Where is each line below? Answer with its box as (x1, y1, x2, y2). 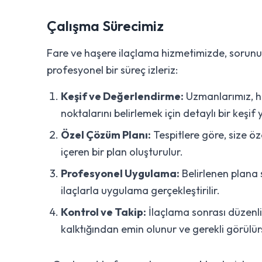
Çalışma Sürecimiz (47, 17, 164, 35)
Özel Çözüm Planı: (61, 128, 151, 142)
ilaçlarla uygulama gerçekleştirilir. (61, 184, 220, 197)
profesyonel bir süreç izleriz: (47, 63, 178, 77)
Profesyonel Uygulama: (61, 167, 180, 180)
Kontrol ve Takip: (61, 205, 146, 219)
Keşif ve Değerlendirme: (61, 89, 184, 103)
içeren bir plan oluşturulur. (61, 145, 183, 158)
